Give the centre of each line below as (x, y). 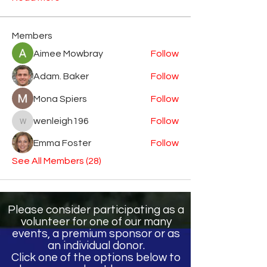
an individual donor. (96, 246)
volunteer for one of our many (96, 222)
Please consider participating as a (96, 210)
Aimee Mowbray (68, 54)
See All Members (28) (57, 161)
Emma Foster (62, 143)
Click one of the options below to (96, 257)
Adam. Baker (61, 76)
